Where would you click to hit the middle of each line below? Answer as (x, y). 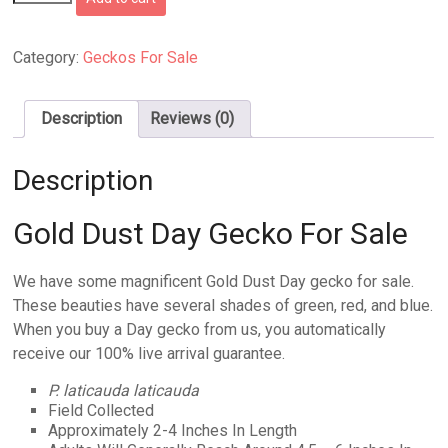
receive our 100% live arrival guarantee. (149, 354)
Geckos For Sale (141, 58)
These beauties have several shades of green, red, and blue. (223, 306)
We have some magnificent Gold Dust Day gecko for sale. (214, 282)
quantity (38, 109)
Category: (48, 58)
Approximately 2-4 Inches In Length (173, 431)
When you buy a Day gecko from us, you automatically (200, 330)
